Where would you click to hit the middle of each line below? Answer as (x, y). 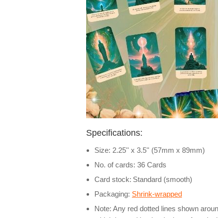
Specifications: (114, 133)
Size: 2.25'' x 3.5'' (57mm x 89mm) (150, 150)
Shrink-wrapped (157, 194)
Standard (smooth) (163, 179)
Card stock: (113, 179)
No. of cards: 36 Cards (130, 165)
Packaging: (113, 194)
